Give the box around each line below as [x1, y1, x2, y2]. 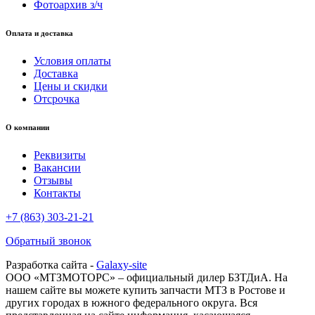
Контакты [34, 186, 81, 199]
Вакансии [34, 161, 81, 174]
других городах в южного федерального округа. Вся [6, 296, 257, 309]
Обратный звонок [6, 234, 91, 247]
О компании [6, 122, 49, 131]
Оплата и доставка [6, 28, 73, 37]
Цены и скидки [34, 79, 108, 92]
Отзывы [34, 174, 72, 186]
